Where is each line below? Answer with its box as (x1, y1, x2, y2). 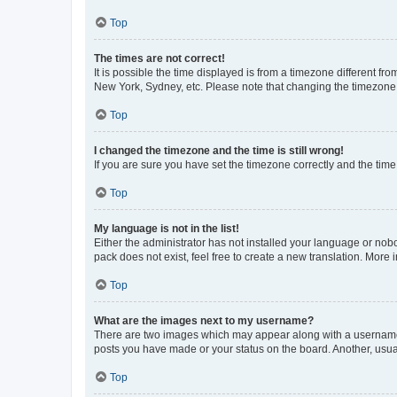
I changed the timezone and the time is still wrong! (94, 144, 344, 157)
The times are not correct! (94, 51, 225, 65)
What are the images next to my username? (94, 314, 314, 327)
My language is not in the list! (94, 222, 239, 235)
